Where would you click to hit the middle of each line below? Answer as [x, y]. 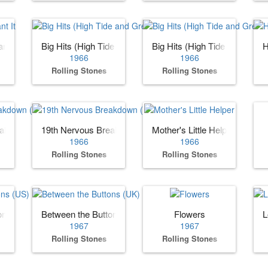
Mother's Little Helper [193, 130]
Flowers [189, 214]
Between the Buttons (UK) [92, 214]
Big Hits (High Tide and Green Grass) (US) [125, 46]
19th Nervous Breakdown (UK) [101, 130]
